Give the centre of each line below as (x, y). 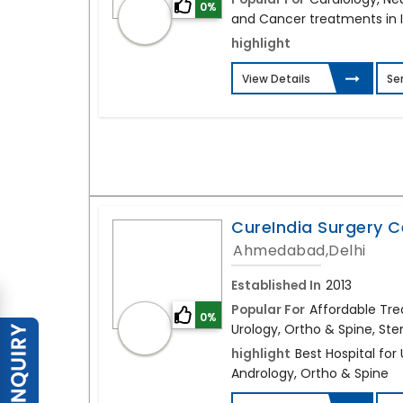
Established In (277, 286)
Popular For (269, 310)
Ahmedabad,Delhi (300, 251)
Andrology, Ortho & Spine (310, 374)
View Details (277, 79)
